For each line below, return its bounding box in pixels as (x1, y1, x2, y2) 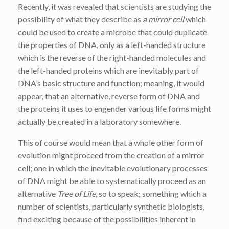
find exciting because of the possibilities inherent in (18, 214, 196, 224)
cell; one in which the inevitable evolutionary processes (18, 163, 208, 173)
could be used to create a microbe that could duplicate (18, 27, 207, 37)
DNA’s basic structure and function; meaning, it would (18, 78, 204, 88)
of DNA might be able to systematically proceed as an (18, 175, 206, 186)
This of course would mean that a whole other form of (18, 137, 203, 147)
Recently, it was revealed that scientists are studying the (18, 1, 211, 11)
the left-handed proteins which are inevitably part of (18, 65, 199, 75)
